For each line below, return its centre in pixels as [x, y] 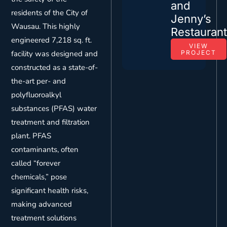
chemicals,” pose [39, 177]
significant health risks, [50, 191]
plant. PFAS [31, 136]
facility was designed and [55, 54]
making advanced [42, 204]
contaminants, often [45, 150]
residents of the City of [50, 13]
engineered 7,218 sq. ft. [52, 40]
